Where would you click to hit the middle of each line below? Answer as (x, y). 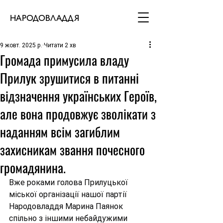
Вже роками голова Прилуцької (69, 182)
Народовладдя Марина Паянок (67, 206)
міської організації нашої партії (69, 194)
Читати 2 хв (60, 45)
